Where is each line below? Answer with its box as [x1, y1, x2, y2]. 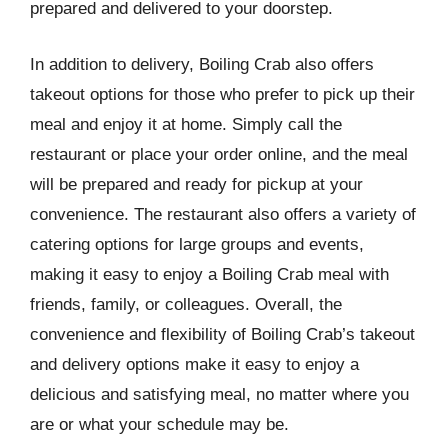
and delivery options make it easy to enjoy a [30, 354, 359, 374]
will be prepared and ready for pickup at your [30, 174, 363, 194]
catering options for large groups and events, [30, 234, 364, 254]
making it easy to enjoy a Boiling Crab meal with [30, 264, 389, 284]
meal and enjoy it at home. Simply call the [30, 114, 342, 134]
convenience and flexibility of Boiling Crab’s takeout [30, 324, 415, 344]
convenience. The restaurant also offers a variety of [30, 204, 416, 224]
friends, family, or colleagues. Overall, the [30, 294, 342, 314]
